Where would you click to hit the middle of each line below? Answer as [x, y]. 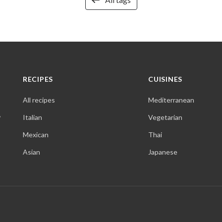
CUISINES [165, 79]
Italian [32, 117]
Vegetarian [166, 117]
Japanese [163, 152]
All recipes [39, 100]
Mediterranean [171, 100]
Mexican [36, 135]
